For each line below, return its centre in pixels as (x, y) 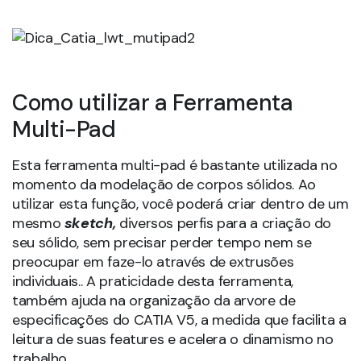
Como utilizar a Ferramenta (153, 103)
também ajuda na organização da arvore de (154, 301)
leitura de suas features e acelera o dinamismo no (173, 340)
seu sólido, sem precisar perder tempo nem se (162, 243)
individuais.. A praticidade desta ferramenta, (153, 282)
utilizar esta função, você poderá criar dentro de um (180, 204)
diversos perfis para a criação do (225, 224)
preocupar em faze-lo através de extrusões (153, 262)
